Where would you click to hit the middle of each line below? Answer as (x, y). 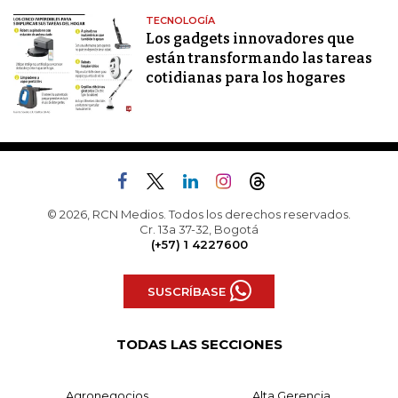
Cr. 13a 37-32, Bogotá (199, 230)
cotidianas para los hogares (246, 78)
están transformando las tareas (259, 59)
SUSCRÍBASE (186, 291)
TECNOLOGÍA (181, 21)
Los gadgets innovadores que (251, 39)
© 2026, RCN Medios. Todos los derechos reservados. (199, 215)
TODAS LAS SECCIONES (199, 345)
